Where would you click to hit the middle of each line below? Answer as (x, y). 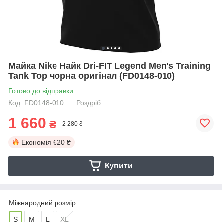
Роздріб (88, 102)
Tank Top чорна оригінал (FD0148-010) (92, 76)
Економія (36, 142)
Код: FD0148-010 (36, 102)
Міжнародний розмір (42, 202)
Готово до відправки (41, 90)
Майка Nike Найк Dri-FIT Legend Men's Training (110, 66)
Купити (118, 166)
